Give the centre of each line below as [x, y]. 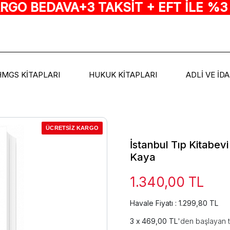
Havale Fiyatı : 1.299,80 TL [174, 203]
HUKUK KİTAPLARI [123, 75]
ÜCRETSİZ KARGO [72, 128]
